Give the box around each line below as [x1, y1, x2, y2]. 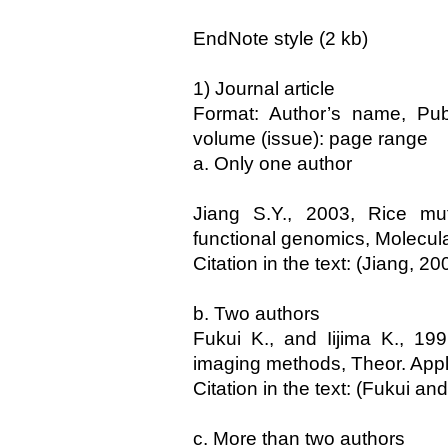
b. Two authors [193, 303, 320, 324]
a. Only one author [193, 153, 352, 174]
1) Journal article [193, 78, 335, 99]
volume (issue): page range [193, 128, 428, 149]
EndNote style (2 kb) [193, 28, 368, 49]
